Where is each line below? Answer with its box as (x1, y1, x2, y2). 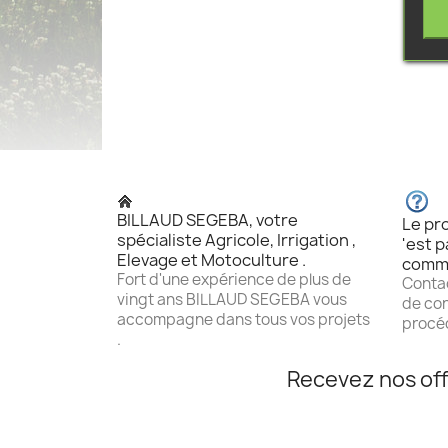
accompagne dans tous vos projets (117, 309, 370, 330)
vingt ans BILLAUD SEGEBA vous (117, 289, 347, 310)
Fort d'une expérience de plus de (117, 269, 351, 290)
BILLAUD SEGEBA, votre (117, 209, 298, 231)
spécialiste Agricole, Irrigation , (117, 229, 356, 251)
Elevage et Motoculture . (117, 249, 306, 271)
